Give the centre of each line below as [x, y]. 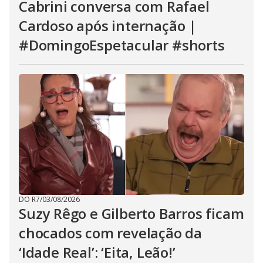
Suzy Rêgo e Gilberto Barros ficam [131, 213]
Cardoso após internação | [108, 26]
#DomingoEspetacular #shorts [122, 45]
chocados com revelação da [110, 233]
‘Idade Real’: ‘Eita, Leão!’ [97, 252]
